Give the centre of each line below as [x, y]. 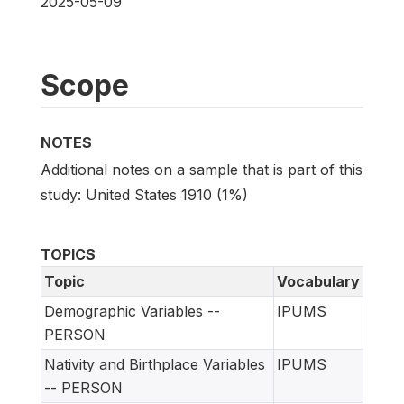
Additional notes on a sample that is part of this [202, 170]
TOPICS [68, 255]
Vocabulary [318, 282]
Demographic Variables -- [132, 312]
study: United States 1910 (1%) [144, 195]
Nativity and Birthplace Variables [155, 365]
